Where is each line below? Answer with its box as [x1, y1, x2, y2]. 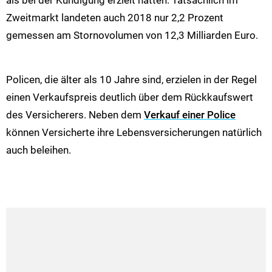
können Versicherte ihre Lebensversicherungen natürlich [6, 126, 262, 138]
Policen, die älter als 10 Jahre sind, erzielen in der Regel [6, 73, 257, 86]
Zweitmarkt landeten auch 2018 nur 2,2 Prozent [6, 11, 223, 24]
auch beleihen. [6, 143, 71, 156]
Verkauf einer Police [144, 108, 236, 121]
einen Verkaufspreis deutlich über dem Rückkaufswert [6, 90, 253, 103]
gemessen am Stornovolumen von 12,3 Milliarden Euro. [6, 29, 258, 41]
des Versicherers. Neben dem [6, 108, 144, 121]
